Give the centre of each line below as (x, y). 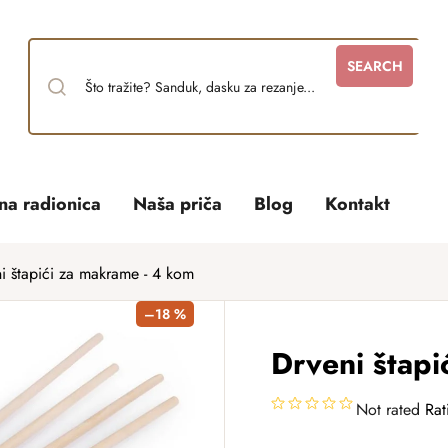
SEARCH (374, 66)
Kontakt (358, 204)
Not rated (388, 409)
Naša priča (178, 204)
